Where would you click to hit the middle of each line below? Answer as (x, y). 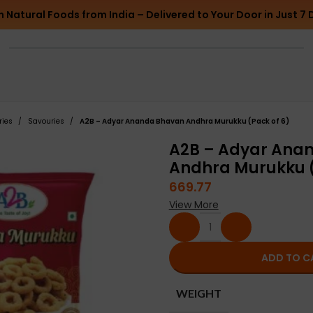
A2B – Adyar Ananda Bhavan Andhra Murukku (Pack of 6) (184, 121)
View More (194, 205)
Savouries (47, 121)
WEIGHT (198, 293)
